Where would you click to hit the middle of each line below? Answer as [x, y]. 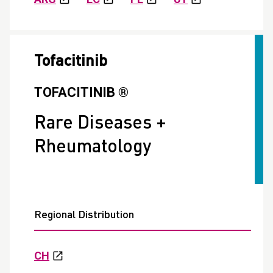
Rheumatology [93, 148]
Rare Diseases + [100, 124]
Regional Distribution [84, 215]
